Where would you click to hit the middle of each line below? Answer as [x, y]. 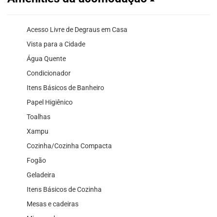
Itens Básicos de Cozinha [64, 189]
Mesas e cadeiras [53, 204]
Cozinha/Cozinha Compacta [69, 146]
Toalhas [39, 116]
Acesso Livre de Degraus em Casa [77, 29]
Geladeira [41, 175]
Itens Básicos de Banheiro [65, 87]
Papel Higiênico [50, 102]
